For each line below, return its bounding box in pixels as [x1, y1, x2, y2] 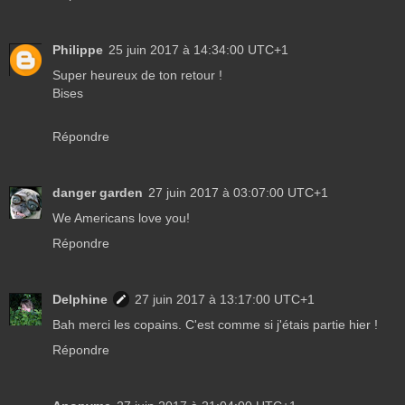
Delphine [52, 292, 108, 307]
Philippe [52, 42, 103, 58]
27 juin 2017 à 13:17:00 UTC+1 [135, 292, 315, 307]
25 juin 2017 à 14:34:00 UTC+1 [108, 42, 288, 58]
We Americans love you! [52, 211, 190, 226]
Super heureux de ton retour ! [52, 68, 222, 83]
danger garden [52, 185, 143, 201]
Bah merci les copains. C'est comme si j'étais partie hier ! [52, 317, 378, 333]
